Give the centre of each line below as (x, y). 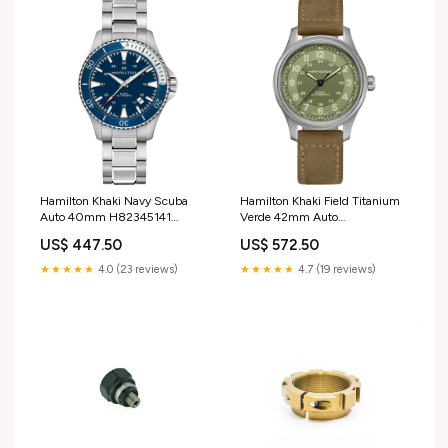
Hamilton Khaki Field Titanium (320, 201)
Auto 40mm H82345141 (105, 217)
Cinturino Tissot (81, 233)
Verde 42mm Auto (289, 217)
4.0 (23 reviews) (136, 270)
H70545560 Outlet (292, 233)
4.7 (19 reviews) (335, 270)
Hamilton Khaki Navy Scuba (114, 201)
